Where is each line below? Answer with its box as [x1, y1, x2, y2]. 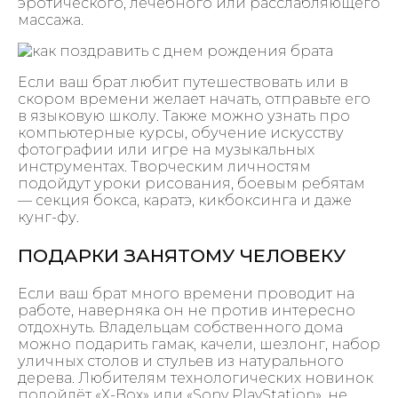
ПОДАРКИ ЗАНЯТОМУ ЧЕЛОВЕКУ [18, 244, 346, 267]
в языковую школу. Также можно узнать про [18, 107, 350, 125]
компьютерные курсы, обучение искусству [18, 124, 344, 142]
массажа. [18, 12, 84, 29]
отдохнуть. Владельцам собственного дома [18, 318, 343, 336]
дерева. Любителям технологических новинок [18, 369, 373, 386]
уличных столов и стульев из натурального [18, 352, 344, 370]
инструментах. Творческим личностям [18, 158, 311, 176]
